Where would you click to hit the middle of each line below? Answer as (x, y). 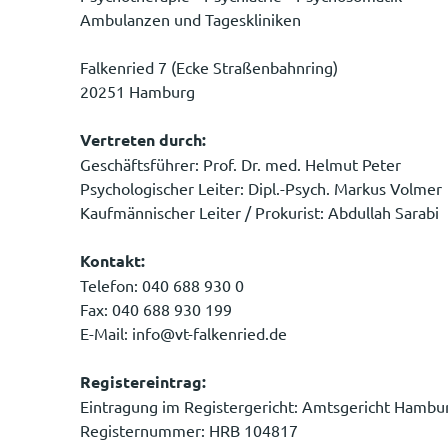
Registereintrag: (143, 381)
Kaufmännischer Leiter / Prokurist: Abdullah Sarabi (259, 211)
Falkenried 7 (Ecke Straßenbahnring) (209, 66)
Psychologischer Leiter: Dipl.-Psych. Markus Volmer (261, 187)
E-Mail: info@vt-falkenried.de (183, 332)
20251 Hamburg (137, 90)
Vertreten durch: (143, 139)
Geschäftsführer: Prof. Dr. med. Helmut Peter (240, 163)
